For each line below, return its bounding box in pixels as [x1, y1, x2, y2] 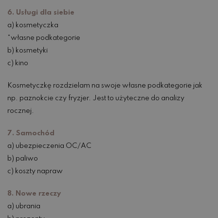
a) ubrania [7, 203, 40, 210]
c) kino [7, 60, 28, 67]
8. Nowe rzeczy [7, 190, 61, 198]
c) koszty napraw [7, 168, 63, 175]
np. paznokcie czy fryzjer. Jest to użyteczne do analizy [7, 95, 184, 102]
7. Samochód [7, 130, 54, 137]
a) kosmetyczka [7, 22, 58, 29]
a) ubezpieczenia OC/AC [7, 143, 91, 150]
